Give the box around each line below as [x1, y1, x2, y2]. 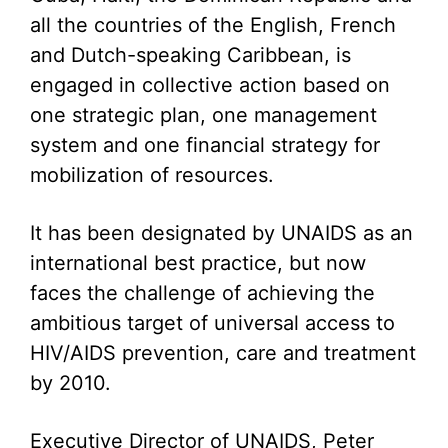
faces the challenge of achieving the [30, 281, 375, 305]
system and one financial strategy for [30, 133, 380, 157]
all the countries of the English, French [30, 13, 396, 37]
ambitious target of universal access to [30, 311, 395, 335]
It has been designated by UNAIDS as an [30, 221, 413, 245]
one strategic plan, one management [30, 103, 377, 127]
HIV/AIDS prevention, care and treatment [30, 341, 416, 365]
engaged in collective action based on [30, 73, 390, 97]
